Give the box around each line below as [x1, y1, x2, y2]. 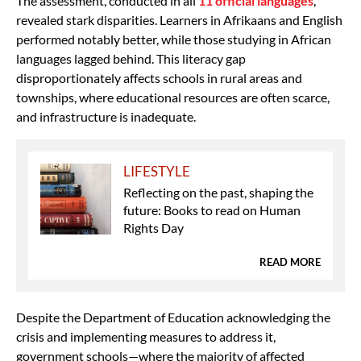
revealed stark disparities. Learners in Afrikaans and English [16, 11, 342, 27]
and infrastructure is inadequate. [16, 108, 196, 124]
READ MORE [259, 255, 321, 268]
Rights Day [123, 219, 185, 235]
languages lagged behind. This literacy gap [16, 50, 246, 66]
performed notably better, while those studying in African [16, 31, 331, 47]
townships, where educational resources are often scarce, [16, 89, 330, 105]
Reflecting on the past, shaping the [123, 184, 314, 200]
